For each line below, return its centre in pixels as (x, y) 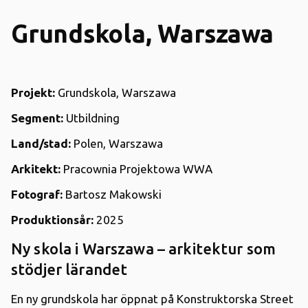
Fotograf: (37, 194)
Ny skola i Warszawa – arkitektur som (144, 248)
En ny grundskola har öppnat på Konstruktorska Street (152, 298)
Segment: (37, 118)
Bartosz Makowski (112, 194)
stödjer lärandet (69, 269)
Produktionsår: (52, 219)
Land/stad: (41, 143)
